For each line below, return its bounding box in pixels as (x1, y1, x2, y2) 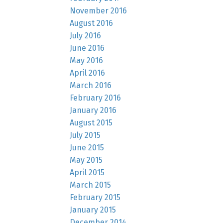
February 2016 (70, 93, 121, 103)
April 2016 (70, 68, 106, 78)
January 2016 (70, 105, 117, 115)
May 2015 (70, 155, 103, 165)
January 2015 (70, 205, 116, 215)
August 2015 (70, 117, 113, 127)
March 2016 (70, 80, 112, 90)
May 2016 (70, 55, 104, 65)
